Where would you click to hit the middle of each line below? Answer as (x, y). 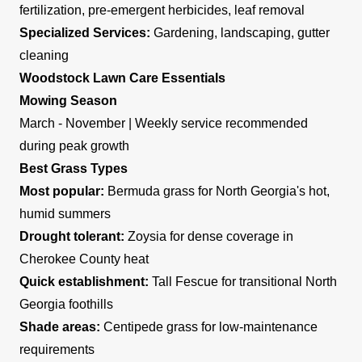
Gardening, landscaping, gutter (240, 32)
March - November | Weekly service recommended (164, 123)
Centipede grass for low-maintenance (209, 326)
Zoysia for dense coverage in (209, 236)
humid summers (65, 213)
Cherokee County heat (84, 259)
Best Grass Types (74, 168)
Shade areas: (60, 326)
